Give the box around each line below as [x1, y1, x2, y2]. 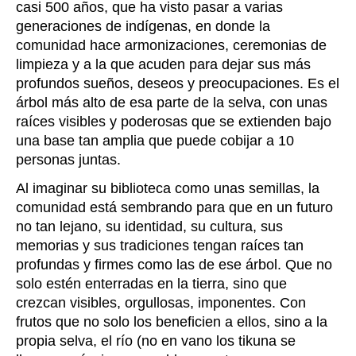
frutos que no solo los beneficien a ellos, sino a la [16, 314, 327, 331]
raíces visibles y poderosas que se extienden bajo [16, 114, 331, 130]
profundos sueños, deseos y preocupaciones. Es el [16, 75, 339, 92]
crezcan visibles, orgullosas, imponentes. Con [16, 295, 306, 311]
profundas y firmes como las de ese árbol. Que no [16, 257, 332, 273]
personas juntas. [16, 152, 125, 168]
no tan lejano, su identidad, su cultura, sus [16, 219, 283, 235]
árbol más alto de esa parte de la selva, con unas [16, 95, 327, 111]
